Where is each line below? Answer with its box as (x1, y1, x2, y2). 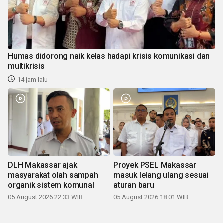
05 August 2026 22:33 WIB (8, 193, 83, 201)
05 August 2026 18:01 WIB (113, 193, 188, 201)
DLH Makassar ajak (8, 160, 77, 170)
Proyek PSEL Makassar (113, 160, 196, 170)
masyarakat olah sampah (8, 170, 98, 180)
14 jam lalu (17, 75, 48, 83)
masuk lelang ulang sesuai (113, 170, 209, 180)
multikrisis (8, 61, 45, 71)
